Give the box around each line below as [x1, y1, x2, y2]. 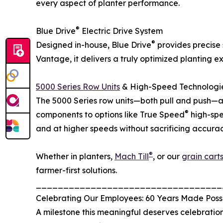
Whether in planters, [36, 151, 114, 162]
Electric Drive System [80, 26, 163, 36]
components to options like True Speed [36, 110, 185, 120]
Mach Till [114, 151, 149, 162]
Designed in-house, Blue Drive [36, 40, 151, 50]
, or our [153, 151, 182, 162]
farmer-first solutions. [36, 165, 117, 176]
